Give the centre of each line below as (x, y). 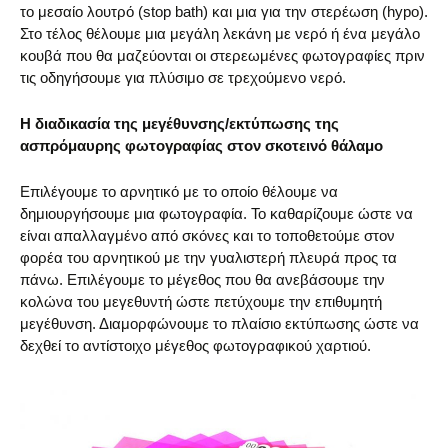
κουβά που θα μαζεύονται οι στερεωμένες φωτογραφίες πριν (222, 55)
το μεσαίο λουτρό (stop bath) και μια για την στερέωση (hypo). (224, 11)
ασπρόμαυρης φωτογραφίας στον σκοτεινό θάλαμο (201, 145)
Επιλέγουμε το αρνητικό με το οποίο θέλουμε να (179, 191)
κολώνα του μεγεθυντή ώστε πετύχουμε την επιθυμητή (201, 301)
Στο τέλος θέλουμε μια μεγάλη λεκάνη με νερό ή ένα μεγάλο (220, 33)
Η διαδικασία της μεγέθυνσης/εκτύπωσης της (179, 123)
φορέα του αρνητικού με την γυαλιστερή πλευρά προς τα (208, 257)
